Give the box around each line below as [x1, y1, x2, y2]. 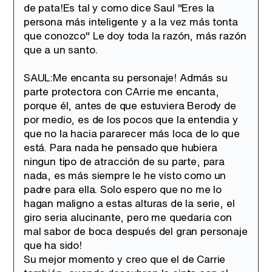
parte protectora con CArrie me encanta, [24, 84, 219, 99]
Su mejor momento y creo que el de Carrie [24, 251, 226, 267]
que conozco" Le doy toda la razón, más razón [24, 28, 246, 43]
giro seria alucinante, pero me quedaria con [24, 209, 232, 225]
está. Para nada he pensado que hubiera [24, 140, 217, 155]
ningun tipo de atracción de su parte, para [24, 154, 225, 169]
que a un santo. [24, 42, 98, 57]
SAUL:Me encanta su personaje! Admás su [24, 70, 228, 85]
